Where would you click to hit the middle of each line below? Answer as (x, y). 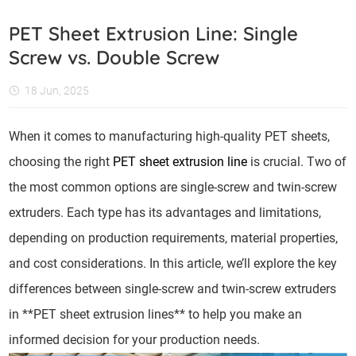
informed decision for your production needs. (138, 340)
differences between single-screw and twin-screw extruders (173, 289)
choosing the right (61, 162)
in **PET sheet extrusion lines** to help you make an (156, 314)
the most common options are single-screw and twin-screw (173, 187)
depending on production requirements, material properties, (174, 238)
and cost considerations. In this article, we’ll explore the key (173, 263)
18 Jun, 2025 (57, 91)
